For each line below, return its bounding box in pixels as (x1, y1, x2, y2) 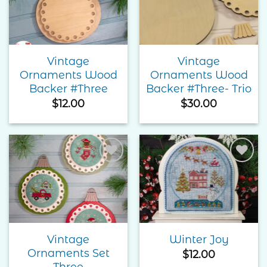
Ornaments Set (27, 246, 110, 259)
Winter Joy (169, 233, 229, 246)
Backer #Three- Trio (146, 82, 252, 95)
